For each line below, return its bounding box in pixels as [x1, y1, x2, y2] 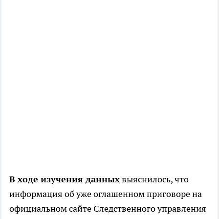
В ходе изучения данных [9, 174, 120, 185]
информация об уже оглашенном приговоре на [9, 188, 202, 200]
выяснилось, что [120, 174, 189, 185]
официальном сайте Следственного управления [9, 203, 206, 215]
